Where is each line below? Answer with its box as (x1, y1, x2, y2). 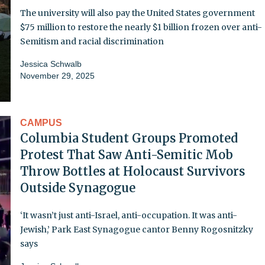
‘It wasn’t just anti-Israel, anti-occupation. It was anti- (20, 209, 237, 221)
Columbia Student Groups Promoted (20, 130, 238, 146)
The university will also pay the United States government (20, 7, 255, 18)
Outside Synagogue (20, 180, 135, 195)
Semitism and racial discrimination (20, 35, 164, 47)
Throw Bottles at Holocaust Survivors (20, 163, 245, 179)
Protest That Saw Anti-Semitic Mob (20, 147, 233, 162)
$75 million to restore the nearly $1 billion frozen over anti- (20, 21, 262, 33)
